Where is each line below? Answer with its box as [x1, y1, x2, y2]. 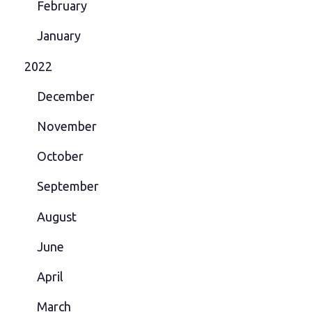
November [36, 118, 97, 133]
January [36, 29, 81, 43]
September [36, 179, 99, 194]
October [36, 149, 84, 164]
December [36, 88, 95, 103]
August [36, 209, 77, 224]
